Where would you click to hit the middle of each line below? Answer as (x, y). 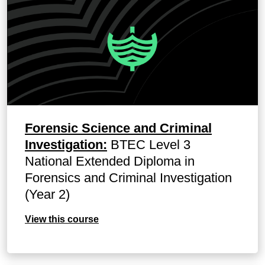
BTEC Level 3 (149, 145)
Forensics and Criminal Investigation (128, 178)
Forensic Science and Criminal (118, 128)
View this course (62, 219)
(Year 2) (47, 195)
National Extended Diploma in (110, 161)
